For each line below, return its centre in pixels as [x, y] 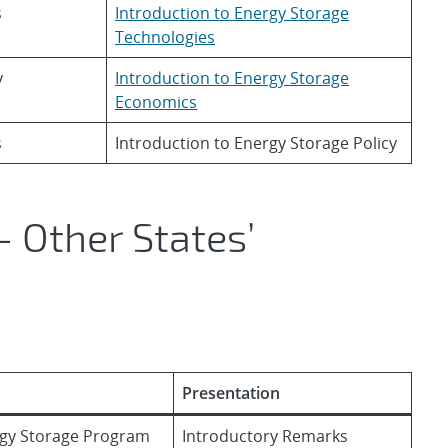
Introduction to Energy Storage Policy [256, 143]
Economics [156, 102]
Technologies [165, 37]
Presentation [231, 393]
